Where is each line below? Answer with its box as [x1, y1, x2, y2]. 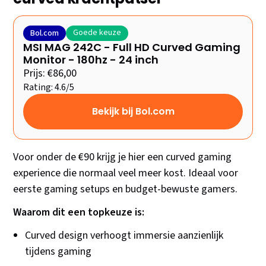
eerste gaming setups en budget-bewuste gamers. [13, 182, 238, 197]
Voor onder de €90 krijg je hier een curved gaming [13, 150, 232, 165]
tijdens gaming [25, 244, 92, 259]
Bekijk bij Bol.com [91, 104, 175, 119]
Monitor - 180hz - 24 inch [23, 52, 159, 68]
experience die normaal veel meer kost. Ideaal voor [13, 166, 239, 181]
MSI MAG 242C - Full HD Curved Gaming [23, 40, 241, 55]
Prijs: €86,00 [23, 66, 77, 81]
